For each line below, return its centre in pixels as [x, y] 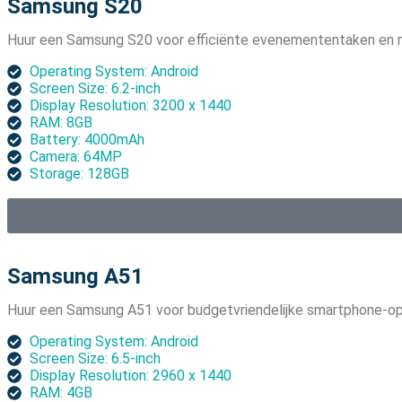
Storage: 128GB [79, 174]
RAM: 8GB [61, 123]
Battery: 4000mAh [87, 140]
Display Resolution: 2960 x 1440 [131, 376]
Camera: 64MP [76, 157]
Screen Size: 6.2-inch [95, 89]
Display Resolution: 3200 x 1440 [131, 106]
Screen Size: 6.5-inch [95, 359]
